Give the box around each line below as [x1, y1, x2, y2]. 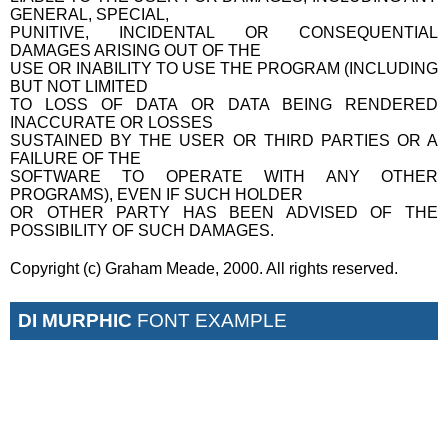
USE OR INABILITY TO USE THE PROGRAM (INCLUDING [10, 59, 438, 77]
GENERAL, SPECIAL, [10, 5, 169, 23]
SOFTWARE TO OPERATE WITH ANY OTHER [10, 167, 438, 185]
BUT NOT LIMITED [10, 77, 148, 95]
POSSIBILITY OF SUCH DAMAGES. [10, 221, 274, 239]
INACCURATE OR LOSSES [10, 113, 213, 131]
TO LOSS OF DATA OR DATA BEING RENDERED [10, 95, 438, 113]
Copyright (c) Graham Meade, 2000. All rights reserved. [10, 259, 398, 277]
